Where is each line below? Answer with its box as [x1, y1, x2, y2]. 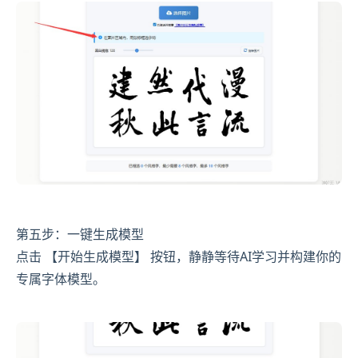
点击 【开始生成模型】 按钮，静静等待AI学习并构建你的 [16, 247, 341, 265]
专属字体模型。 [16, 269, 105, 288]
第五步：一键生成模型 [16, 225, 144, 243]
